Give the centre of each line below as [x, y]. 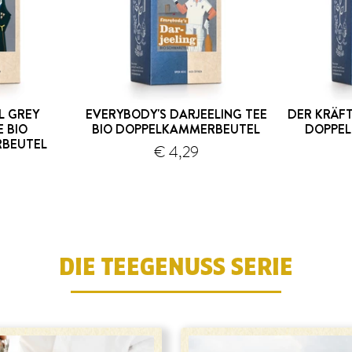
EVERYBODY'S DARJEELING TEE [176, 114]
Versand [211, 155]
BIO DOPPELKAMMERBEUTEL [176, 129]
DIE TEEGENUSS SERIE [176, 267]
